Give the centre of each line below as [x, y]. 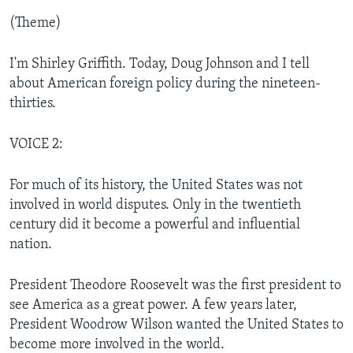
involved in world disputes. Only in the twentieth [155, 205]
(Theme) [35, 23]
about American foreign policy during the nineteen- [165, 84]
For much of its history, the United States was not [156, 185]
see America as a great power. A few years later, [153, 305]
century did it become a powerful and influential [155, 225]
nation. [31, 244]
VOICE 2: [36, 144]
